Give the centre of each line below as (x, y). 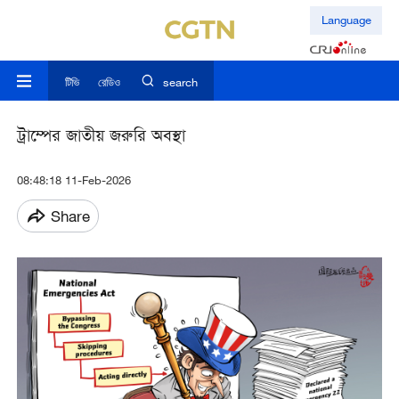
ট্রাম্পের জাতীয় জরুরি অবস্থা (101, 138)
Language (346, 20)
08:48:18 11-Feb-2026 (73, 180)
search (180, 82)
